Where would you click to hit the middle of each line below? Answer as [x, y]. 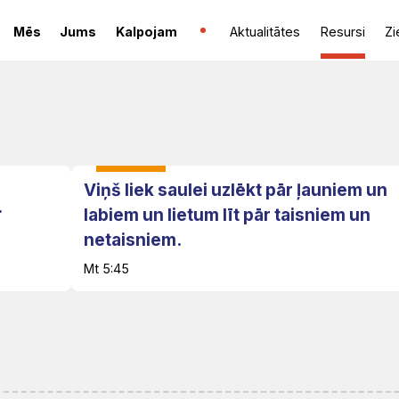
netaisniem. [132, 240]
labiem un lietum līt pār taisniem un [227, 216]
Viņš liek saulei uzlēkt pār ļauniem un [235, 191]
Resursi [342, 31]
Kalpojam [146, 31]
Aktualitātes [265, 31]
